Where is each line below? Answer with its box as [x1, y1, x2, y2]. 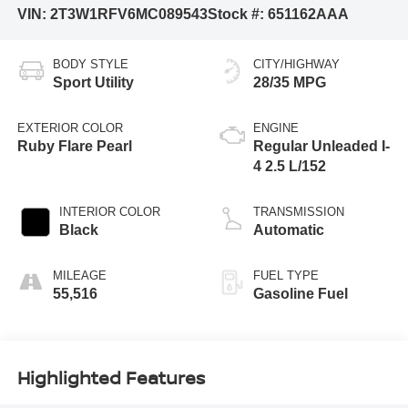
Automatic [253, 222, 324, 239]
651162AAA [267, 5, 349, 22]
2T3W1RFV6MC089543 [49, 5, 208, 22]
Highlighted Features [16, 364, 205, 390]
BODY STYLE [52, 57, 128, 72]
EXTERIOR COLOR [16, 121, 123, 136]
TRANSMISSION [253, 205, 344, 219]
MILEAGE [52, 269, 107, 283]
